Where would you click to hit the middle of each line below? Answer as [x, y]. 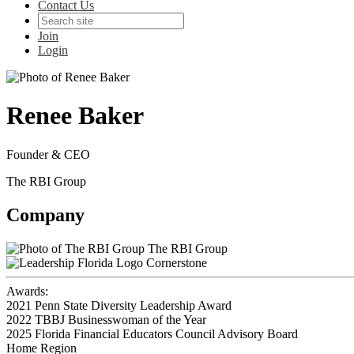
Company [45, 215]
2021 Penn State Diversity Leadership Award [119, 305]
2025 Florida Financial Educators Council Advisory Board [152, 333]
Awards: [27, 291]
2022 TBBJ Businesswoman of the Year [106, 319]
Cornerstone [177, 262]
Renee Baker [75, 116]
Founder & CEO [48, 154]
